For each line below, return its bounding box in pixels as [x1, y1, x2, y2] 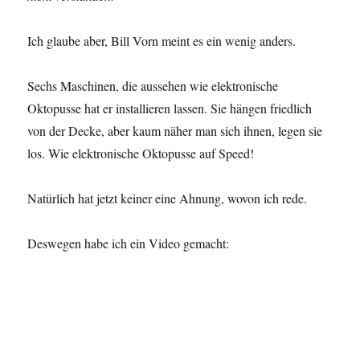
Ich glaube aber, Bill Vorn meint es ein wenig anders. [27, 32, 297, 50]
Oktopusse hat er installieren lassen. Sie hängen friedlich [27, 100, 313, 117]
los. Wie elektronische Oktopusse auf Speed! [27, 145, 255, 162]
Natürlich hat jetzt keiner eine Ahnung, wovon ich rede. [27, 190, 308, 207]
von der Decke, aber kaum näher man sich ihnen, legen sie [27, 122, 323, 140]
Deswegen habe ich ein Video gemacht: [27, 235, 230, 252]
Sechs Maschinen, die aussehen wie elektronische [27, 77, 279, 95]
